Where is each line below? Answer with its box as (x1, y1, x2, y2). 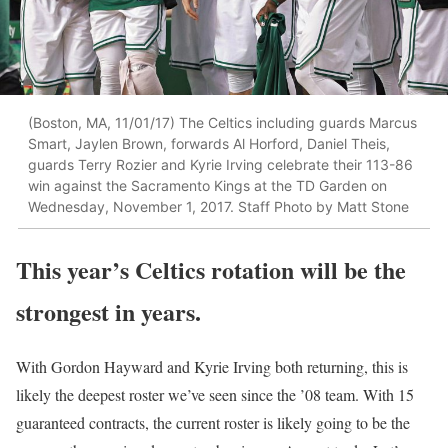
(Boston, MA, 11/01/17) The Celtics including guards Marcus (28, 114, 417, 132)
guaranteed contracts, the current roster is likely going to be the (16, 411, 410, 433)
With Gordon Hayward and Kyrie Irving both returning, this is (16, 355, 408, 377)
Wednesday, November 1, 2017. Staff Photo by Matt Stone (28, 198, 409, 216)
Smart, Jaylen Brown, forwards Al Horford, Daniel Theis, (28, 135, 390, 153)
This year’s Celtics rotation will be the (16, 251, 406, 287)
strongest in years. (16, 293, 201, 329)
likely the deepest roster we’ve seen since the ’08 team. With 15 (16, 383, 414, 405)
